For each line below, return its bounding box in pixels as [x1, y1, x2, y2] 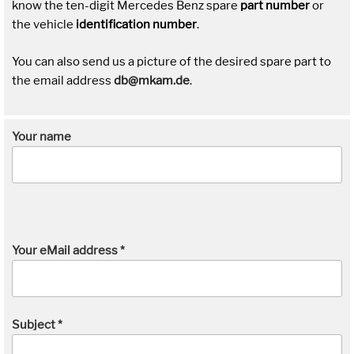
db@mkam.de [114, 73, 190, 88]
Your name [12, 130, 71, 145]
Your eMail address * [12, 243, 125, 258]
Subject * [12, 317, 62, 332]
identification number [73, 17, 197, 32]
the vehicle [12, 17, 73, 32]
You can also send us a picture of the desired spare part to [12, 54, 331, 69]
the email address [12, 73, 114, 88]
